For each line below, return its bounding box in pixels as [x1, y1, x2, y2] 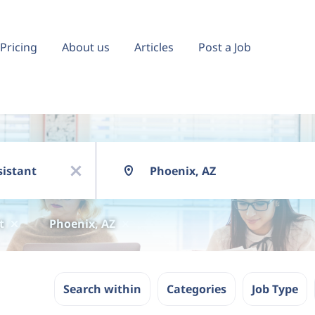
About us [62, 39, 110, 55]
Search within [63, 281, 141, 297]
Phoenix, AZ [49, 216, 115, 232]
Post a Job [198, 39, 251, 55]
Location [95, 141, 135, 155]
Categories [167, 281, 226, 297]
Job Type [252, 281, 298, 297]
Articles [134, 39, 174, 55]
